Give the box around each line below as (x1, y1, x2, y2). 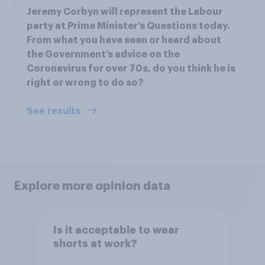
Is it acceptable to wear (53, 224, 179, 235)
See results (27, 106, 83, 117)
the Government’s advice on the (27, 50, 180, 60)
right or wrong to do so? (27, 78, 144, 88)
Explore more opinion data (14, 180, 170, 192)
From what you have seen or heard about (27, 35, 221, 46)
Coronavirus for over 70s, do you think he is (27, 64, 235, 74)
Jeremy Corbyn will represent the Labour (27, 7, 222, 17)
